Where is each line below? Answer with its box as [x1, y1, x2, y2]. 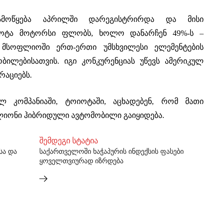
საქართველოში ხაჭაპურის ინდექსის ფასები [39, 148, 184, 155]
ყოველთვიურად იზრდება [39, 157, 123, 165]
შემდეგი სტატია [39, 136, 98, 145]
